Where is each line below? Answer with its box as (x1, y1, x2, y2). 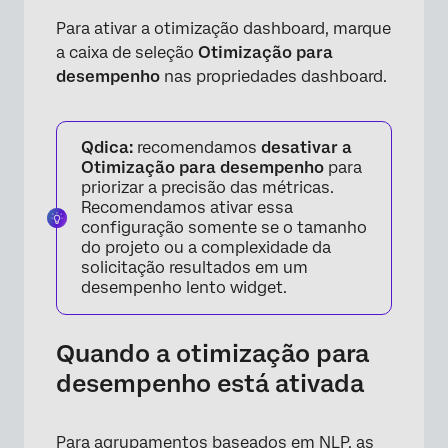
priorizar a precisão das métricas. (81, 178, 334, 198)
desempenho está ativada (56, 369, 364, 399)
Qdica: (81, 138, 133, 158)
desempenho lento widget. (81, 278, 287, 298)
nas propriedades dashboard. (160, 67, 387, 87)
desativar (261, 138, 338, 158)
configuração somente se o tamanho (81, 218, 367, 238)
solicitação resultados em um (81, 258, 308, 278)
